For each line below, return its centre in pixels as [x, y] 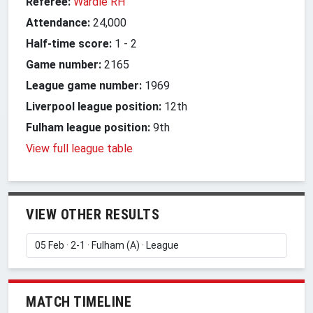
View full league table [79, 148]
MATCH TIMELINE [79, 301]
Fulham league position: [88, 127]
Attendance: [58, 22]
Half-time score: [69, 43]
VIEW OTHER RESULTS [93, 214]
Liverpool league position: [94, 106]
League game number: [84, 85]
